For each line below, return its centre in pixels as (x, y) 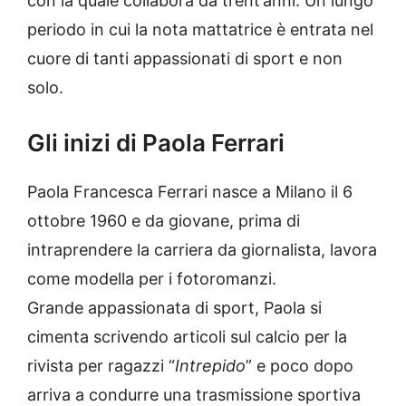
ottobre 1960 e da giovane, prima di (164, 221)
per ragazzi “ (124, 366)
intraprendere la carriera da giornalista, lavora (202, 250)
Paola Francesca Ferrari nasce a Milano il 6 (190, 192)
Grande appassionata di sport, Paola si (174, 308)
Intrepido (210, 366)
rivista (50, 366)
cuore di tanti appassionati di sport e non (185, 59)
